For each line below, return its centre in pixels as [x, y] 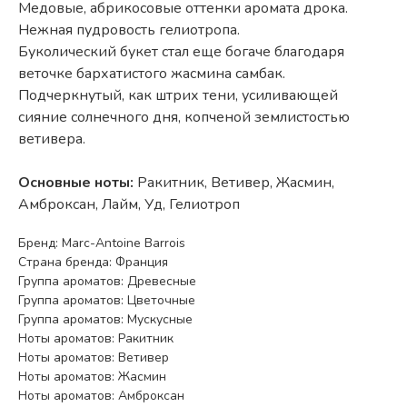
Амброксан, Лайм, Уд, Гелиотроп [129, 204]
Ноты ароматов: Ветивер [94, 357]
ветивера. [52, 139]
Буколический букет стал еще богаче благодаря [181, 51]
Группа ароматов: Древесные [107, 281]
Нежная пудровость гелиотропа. [129, 30]
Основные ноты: [78, 182]
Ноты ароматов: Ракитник [96, 338]
